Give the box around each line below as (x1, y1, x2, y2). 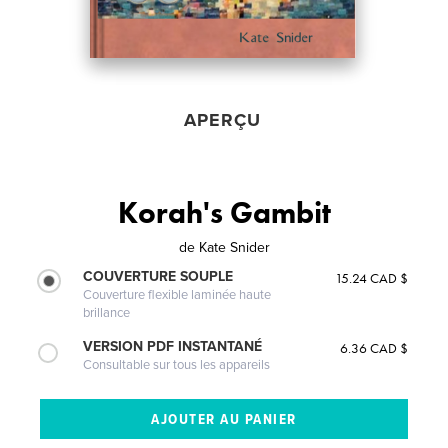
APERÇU (184, 108, 262, 131)
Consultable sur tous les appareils (83, 356, 271, 373)
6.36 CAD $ (339, 338, 408, 357)
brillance (83, 304, 131, 321)
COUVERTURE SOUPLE (83, 267, 234, 285)
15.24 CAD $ (334, 268, 408, 287)
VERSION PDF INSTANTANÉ (83, 337, 263, 355)
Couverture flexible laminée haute (83, 286, 272, 303)
